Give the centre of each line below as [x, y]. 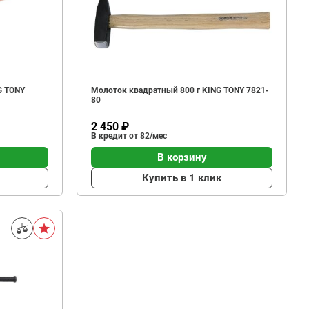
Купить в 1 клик [182, 178]
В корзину [182, 157]
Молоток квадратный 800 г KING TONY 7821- [180, 90]
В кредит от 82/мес [129, 136]
